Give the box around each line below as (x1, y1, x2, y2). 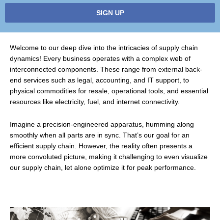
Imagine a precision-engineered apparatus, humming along (10, 120, 194, 128)
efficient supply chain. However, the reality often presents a (10, 142, 192, 150)
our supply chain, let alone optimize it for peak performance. (10, 164, 196, 171)
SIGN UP (96, 8, 124, 17)
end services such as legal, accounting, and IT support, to (10, 76, 189, 84)
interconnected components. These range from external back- (10, 65, 202, 73)
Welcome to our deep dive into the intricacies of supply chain (10, 44, 198, 52)
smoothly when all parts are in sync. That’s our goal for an (10, 131, 190, 139)
